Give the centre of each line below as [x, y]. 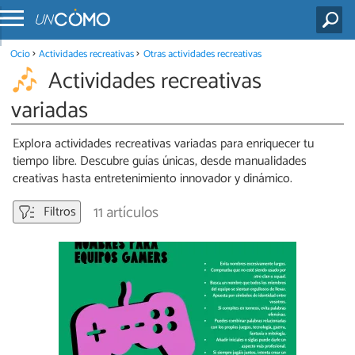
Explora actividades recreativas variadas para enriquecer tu [163, 144]
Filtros [58, 212]
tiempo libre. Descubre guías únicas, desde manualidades [160, 162]
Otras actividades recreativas [202, 54]
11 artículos [126, 213]
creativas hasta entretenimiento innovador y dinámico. [153, 179]
